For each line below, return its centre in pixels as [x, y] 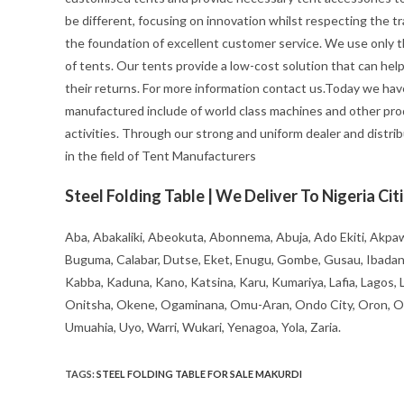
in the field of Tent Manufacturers [161, 156]
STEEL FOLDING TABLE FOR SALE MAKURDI [199, 374]
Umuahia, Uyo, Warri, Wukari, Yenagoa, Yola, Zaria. [203, 327]
